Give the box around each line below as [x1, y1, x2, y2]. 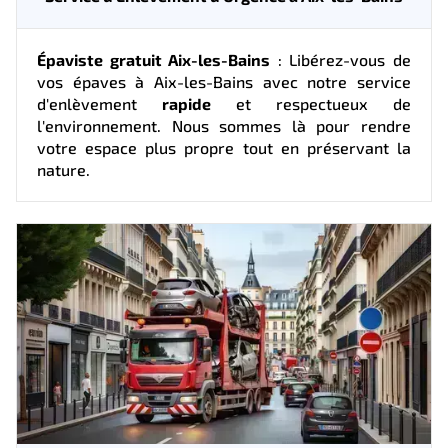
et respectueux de [211, 93, 411, 113]
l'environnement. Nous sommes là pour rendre [37, 115, 411, 135]
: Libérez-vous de [270, 49, 412, 69]
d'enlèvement [37, 93, 162, 113]
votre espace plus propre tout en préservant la [37, 137, 411, 157]
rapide [162, 93, 211, 113]
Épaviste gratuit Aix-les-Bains [37, 49, 271, 69]
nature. [37, 159, 90, 179]
